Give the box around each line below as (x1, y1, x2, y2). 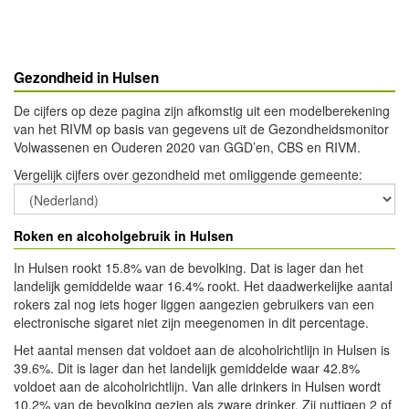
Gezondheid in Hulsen (14, 68, 159, 88)
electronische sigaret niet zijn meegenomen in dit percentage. (14, 313, 369, 331)
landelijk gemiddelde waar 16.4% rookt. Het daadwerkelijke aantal (14, 277, 393, 295)
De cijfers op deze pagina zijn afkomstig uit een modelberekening (14, 101, 390, 120)
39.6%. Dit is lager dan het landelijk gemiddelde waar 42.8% (14, 359, 360, 377)
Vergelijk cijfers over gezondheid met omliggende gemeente (14, 165, 359, 184)
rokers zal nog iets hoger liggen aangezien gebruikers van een (14, 295, 374, 313)
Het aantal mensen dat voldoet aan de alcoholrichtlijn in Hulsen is (14, 341, 390, 359)
